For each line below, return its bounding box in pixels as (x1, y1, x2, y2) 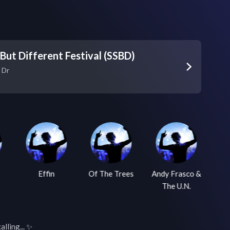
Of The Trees (88, 169, 134, 178)
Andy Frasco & (151, 169, 201, 178)
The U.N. (162, 181, 191, 190)
